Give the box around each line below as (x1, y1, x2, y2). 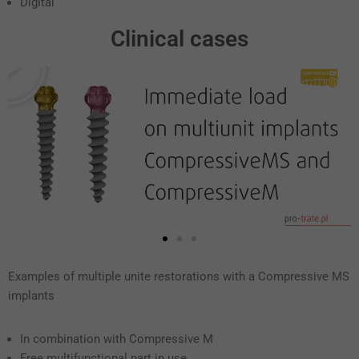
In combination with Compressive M (20, 332, 213, 347)
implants (8, 288, 54, 304)
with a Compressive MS (223, 269, 349, 284)
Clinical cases (111, 26, 248, 53)
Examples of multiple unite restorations (8, 269, 223, 284)
